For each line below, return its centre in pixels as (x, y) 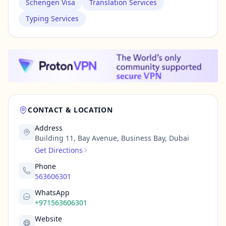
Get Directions (59, 150)
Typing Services (52, 18)
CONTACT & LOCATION (70, 110)
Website (48, 219)
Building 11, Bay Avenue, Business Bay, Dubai (112, 138)
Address (49, 128)
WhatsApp (52, 192)
